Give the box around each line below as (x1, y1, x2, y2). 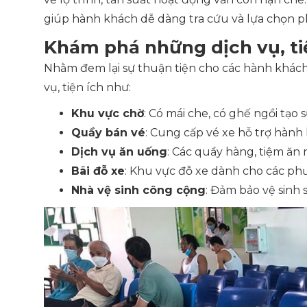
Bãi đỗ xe (71, 164, 125, 177)
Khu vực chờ (71, 107, 144, 120)
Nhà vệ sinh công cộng (71, 184, 206, 197)
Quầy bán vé (71, 126, 145, 139)
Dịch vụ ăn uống (71, 145, 167, 158)
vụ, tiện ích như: (44, 81, 131, 94)
